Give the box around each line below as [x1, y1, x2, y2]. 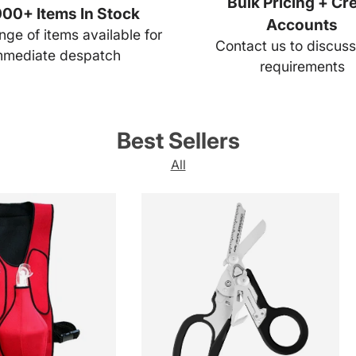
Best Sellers [116, 126, 240, 154]
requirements [259, 58, 345, 75]
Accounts [266, 15, 338, 35]
